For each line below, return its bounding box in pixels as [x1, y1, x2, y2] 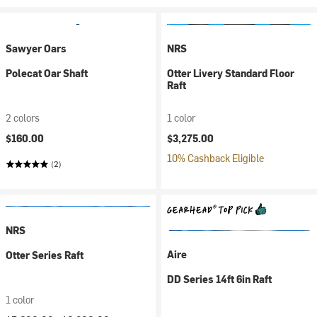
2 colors [6, 111, 40, 125]
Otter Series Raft [6, 248, 83, 262]
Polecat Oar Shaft [6, 67, 88, 80]
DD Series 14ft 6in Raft [167, 272, 272, 286]
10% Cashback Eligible [167, 151, 264, 165]
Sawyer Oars [6, 42, 67, 55]
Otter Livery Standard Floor [167, 67, 294, 80]
